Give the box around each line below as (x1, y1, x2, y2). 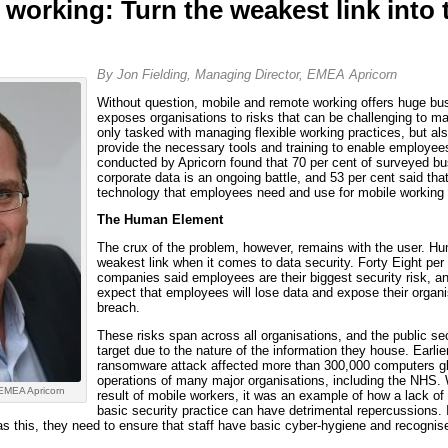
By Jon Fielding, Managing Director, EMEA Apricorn (96, 66, 397, 82)
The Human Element (96, 212, 223, 228)
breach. (96, 300, 140, 316)
